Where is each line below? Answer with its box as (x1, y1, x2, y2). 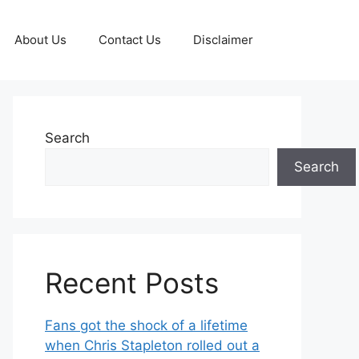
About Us (14, 32, 67, 47)
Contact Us (99, 32, 161, 47)
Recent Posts (45, 266, 219, 300)
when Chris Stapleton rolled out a (45, 337, 260, 353)
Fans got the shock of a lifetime (45, 317, 248, 333)
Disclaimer (193, 32, 253, 47)
